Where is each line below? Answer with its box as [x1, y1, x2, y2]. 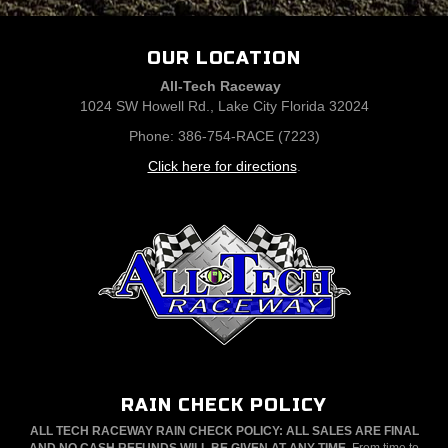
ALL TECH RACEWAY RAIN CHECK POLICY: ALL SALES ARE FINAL [29, 424, 419, 438]
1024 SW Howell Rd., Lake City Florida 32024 [79, 98, 369, 114]
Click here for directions [147, 158, 297, 174]
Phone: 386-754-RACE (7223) [128, 128, 320, 144]
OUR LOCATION [146, 47, 302, 69]
